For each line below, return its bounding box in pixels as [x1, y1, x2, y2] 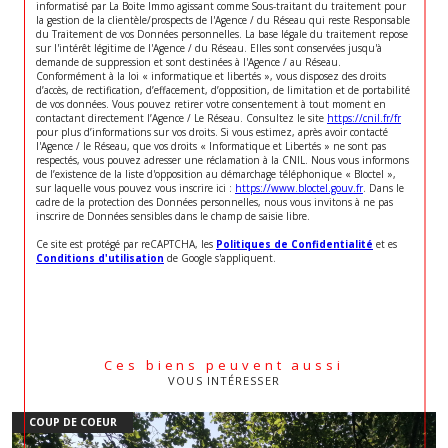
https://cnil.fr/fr [327, 111, 401, 126]
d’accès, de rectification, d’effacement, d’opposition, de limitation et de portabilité [36, 83, 410, 98]
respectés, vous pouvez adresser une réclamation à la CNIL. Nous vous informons [36, 153, 409, 168]
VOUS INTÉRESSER [168, 373, 280, 389]
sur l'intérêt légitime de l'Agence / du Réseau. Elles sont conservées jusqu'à [36, 41, 382, 56]
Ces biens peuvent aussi [116, 356, 344, 375]
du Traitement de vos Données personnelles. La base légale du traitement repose [36, 27, 408, 42]
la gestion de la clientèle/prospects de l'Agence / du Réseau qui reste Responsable [36, 13, 410, 28]
